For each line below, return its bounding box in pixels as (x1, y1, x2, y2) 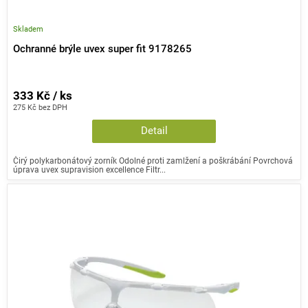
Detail (140, 125, 168, 137)
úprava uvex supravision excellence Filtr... (13, 164, 166, 175)
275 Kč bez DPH (13, 102, 67, 113)
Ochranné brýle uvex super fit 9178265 (13, 43, 192, 55)
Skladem (13, 24, 43, 34)
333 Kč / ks (13, 89, 72, 103)
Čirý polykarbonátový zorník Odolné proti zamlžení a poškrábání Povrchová (13, 155, 293, 166)
